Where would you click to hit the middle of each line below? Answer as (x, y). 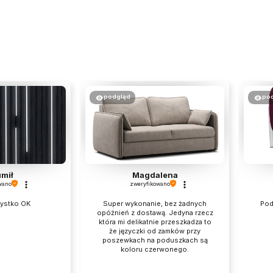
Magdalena (155, 175)
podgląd (117, 97)
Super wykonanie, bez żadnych (155, 203)
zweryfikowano (150, 183)
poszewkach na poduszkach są (155, 240)
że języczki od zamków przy (155, 231)
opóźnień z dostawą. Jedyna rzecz (155, 212)
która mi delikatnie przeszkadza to (155, 222)
